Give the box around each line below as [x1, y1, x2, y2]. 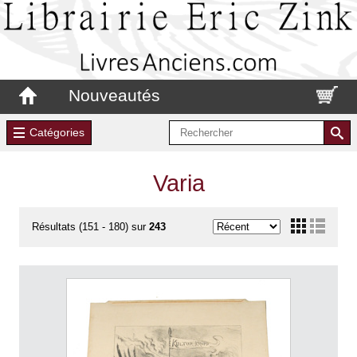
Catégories [29, 126, 84, 139]
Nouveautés [69, 85, 160, 104]
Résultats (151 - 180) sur [32, 221, 149, 233]
